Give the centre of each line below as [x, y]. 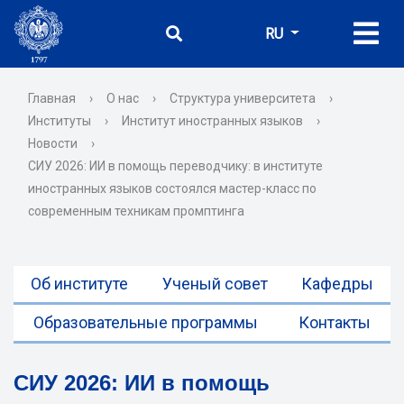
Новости [53, 143]
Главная [52, 98]
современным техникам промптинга [136, 211]
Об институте [79, 284]
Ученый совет [215, 284]
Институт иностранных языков [212, 121]
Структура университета [243, 98]
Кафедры [338, 284]
